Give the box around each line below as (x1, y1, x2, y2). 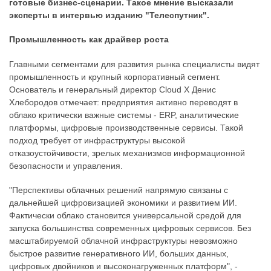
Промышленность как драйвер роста (9, 34, 169, 45)
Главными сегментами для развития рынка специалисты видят (9, 59, 260, 69)
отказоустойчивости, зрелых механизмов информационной (9, 148, 245, 158)
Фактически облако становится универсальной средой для (9, 211, 241, 221)
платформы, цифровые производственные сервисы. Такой (9, 122, 243, 132)
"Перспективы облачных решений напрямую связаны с (9, 185, 228, 195)
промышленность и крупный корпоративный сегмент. (9, 71, 220, 82)
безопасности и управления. (9, 160, 123, 171)
